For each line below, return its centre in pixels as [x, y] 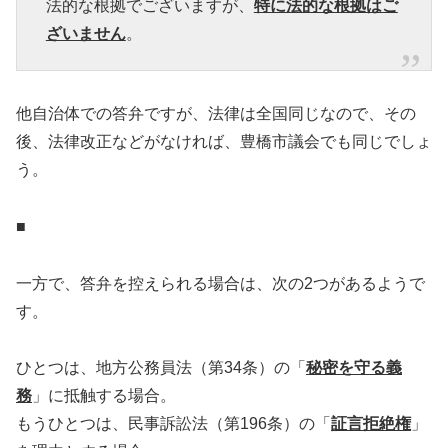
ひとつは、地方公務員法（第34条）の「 [161, 368]
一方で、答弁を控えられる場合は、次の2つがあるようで [220, 283]
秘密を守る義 [354, 368]
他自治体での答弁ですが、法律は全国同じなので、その [216, 114]
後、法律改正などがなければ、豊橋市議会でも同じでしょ [224, 142]
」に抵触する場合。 [104, 396]
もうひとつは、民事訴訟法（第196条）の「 [173, 424]
